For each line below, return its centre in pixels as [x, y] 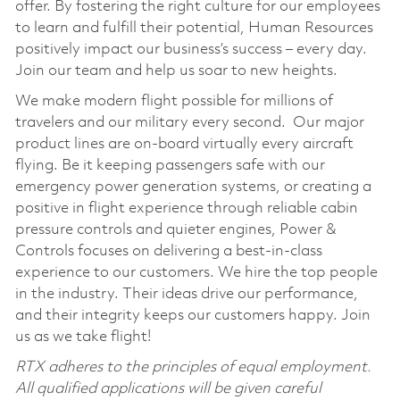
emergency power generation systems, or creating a [193, 187]
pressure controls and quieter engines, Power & [175, 229]
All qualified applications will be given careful [168, 388]
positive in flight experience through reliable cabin [186, 208]
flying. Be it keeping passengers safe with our [170, 165]
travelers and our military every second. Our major [189, 122]
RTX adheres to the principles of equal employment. [193, 367]
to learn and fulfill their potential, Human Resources [194, 28]
